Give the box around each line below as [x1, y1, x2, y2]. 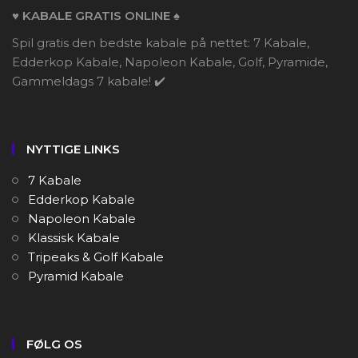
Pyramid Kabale [28, 268, 124, 284]
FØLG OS [26, 336, 82, 352]
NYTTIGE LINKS [26, 141, 120, 157]
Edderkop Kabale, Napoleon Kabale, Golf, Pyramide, [12, 54, 328, 70]
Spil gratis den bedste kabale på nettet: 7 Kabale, [12, 35, 309, 51]
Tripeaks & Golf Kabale [28, 249, 164, 265]
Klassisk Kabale [28, 230, 120, 246]
